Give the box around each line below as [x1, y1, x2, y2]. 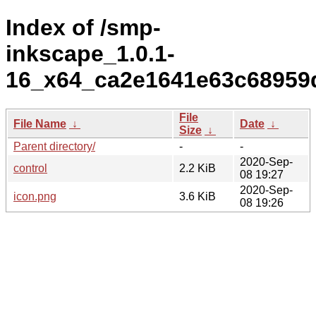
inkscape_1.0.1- [6, 41, 175, 67]
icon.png [13, 190, 56, 202]
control [13, 162, 47, 174]
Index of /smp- [6, 15, 161, 41]
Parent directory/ [13, 140, 95, 152]
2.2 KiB [179, 162, 216, 174]
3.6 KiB [179, 190, 216, 202]
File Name [13, 117, 66, 130]
